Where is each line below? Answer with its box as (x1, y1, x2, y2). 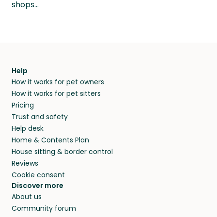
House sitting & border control (12, 147, 113, 157)
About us (12, 192, 42, 202)
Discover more (12, 181, 63, 191)
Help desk (12, 124, 44, 134)
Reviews (12, 158, 38, 169)
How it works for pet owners (12, 77, 104, 87)
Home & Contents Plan (12, 135, 89, 145)
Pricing (12, 100, 34, 110)
